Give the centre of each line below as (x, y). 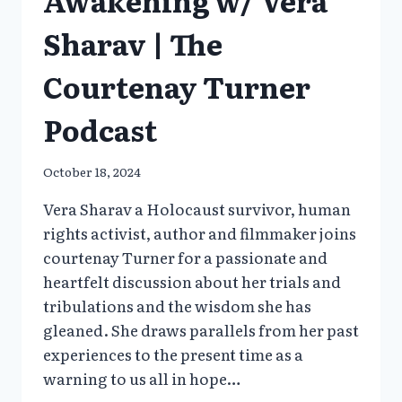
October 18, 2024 (92, 172)
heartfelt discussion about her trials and (192, 282)
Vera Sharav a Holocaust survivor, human (197, 209)
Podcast (100, 129)
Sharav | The (133, 43)
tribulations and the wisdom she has (177, 306)
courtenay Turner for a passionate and (185, 258)
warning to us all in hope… (142, 379)
